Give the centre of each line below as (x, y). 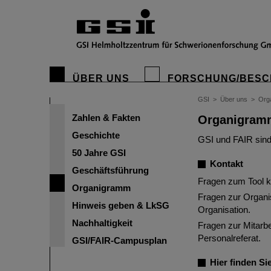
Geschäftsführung (110, 170)
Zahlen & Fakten (106, 118)
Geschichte (96, 135)
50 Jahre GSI (99, 153)
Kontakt (227, 164)
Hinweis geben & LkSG (121, 205)
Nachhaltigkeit (102, 223)
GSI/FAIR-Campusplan (119, 240)
